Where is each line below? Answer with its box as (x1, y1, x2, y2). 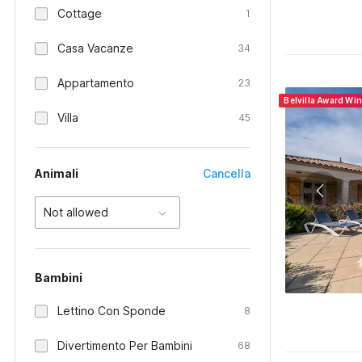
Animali (35, 166, 78, 180)
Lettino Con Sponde (57, 304, 166, 318)
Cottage (57, 6, 102, 20)
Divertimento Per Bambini (57, 339, 192, 352)
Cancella (203, 166, 251, 180)
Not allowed (44, 205, 108, 219)
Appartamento (57, 76, 134, 90)
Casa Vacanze (57, 41, 133, 55)
